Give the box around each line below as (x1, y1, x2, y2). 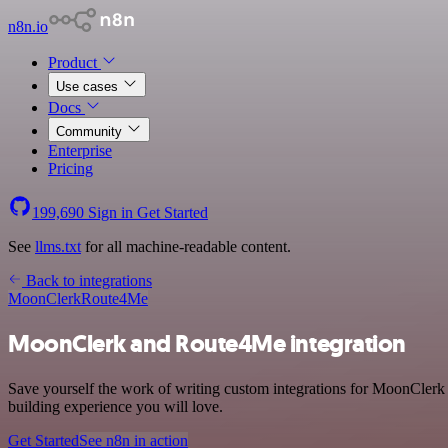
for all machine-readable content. (81, 238, 291, 255)
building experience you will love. (8, 397, 223, 415)
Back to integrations (22, 272, 152, 289)
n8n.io (8, 18, 48, 35)
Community (56, 124, 126, 139)
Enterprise (48, 142, 112, 159)
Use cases (56, 79, 122, 94)
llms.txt (35, 238, 81, 255)
